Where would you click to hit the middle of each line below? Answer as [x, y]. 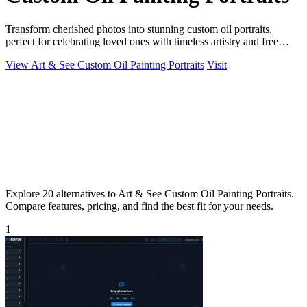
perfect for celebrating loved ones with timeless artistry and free [142, 41]
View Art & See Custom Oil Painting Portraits [105, 64]
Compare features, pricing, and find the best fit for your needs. [139, 206]
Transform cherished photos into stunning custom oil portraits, [139, 29]
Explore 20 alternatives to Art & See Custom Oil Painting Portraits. [150, 193]
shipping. [25, 53]
